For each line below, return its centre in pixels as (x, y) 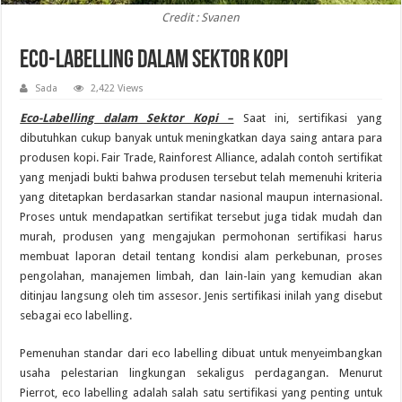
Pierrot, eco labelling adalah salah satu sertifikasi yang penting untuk (201, 392)
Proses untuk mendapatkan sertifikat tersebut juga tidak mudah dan (201, 216)
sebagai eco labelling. (76, 315)
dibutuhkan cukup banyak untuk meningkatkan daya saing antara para (201, 137)
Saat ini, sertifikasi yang (308, 118)
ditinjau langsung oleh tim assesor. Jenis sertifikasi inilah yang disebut (201, 295)
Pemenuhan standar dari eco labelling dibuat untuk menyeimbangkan (201, 353)
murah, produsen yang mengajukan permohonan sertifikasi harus (201, 236)
